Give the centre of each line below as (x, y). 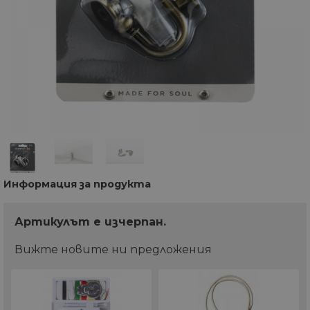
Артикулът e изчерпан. (90, 221)
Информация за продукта (77, 184)
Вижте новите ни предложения (113, 249)
